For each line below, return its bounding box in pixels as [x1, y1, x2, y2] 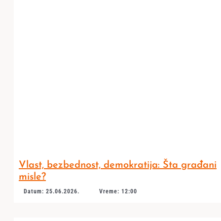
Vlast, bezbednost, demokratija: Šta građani [18, 160, 217, 170]
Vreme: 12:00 [99, 188, 137, 195]
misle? [18, 172, 46, 182]
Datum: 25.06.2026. [23, 188, 79, 195]
